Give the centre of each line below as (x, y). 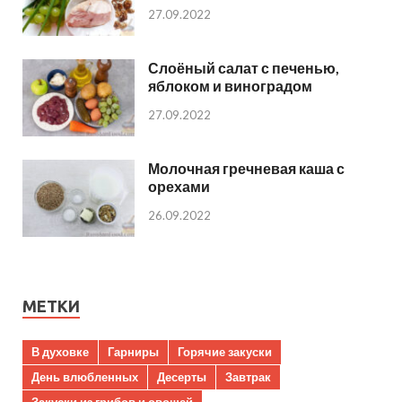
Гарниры (133, 352)
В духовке (60, 352)
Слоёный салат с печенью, (244, 68)
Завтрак (248, 377)
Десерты (182, 377)
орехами (179, 187)
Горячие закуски (225, 352)
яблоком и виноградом (230, 86)
